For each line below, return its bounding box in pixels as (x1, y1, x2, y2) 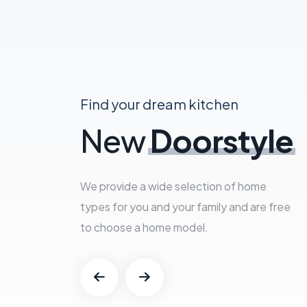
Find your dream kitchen (80, 95, 238, 113)
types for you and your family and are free (80, 199, 291, 214)
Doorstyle (150, 121, 293, 160)
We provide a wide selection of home (80, 179, 267, 194)
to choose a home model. (80, 220, 208, 235)
